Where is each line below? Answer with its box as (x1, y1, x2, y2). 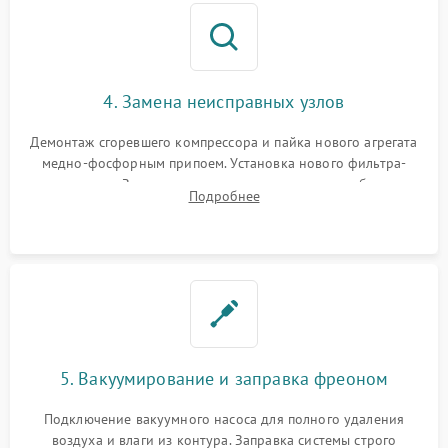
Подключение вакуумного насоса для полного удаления (43, 410, 405, 429)
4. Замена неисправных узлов (103, 90, 345, 114)
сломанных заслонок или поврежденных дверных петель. (40, 196, 408, 215)
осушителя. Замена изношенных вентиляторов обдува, (48, 175, 400, 194)
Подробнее (188, 187, 260, 206)
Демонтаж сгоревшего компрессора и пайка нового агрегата (30, 133, 418, 152)
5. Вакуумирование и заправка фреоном (59, 367, 389, 391)
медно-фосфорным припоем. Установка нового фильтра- (41, 154, 407, 173)
